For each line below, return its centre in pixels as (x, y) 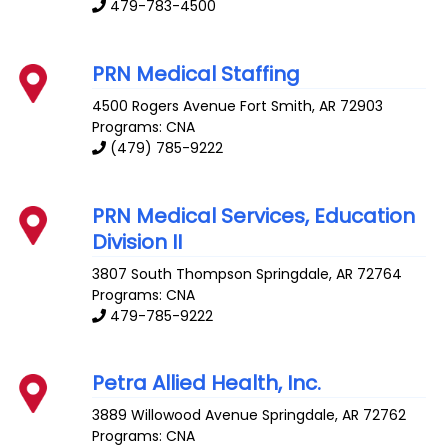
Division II (137, 241)
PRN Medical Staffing (196, 73)
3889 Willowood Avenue (175, 415)
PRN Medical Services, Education (254, 215)
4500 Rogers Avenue (164, 105)
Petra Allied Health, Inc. (207, 383)
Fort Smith (276, 105)
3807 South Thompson (172, 273)
